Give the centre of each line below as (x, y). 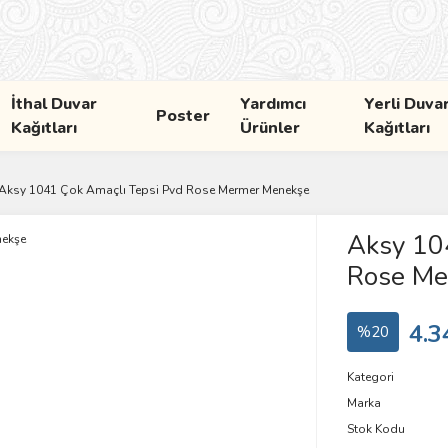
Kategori (370, 377)
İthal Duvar (54, 104)
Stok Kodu (375, 429)
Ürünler (269, 128)
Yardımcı (272, 104)
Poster (182, 116)
